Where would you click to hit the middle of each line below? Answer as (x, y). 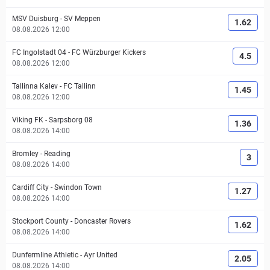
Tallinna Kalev (35, 86)
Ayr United (101, 255)
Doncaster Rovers (102, 221)
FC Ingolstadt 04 (39, 52)
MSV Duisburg (35, 19)
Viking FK (28, 120)
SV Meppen (82, 19)
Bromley (25, 154)
